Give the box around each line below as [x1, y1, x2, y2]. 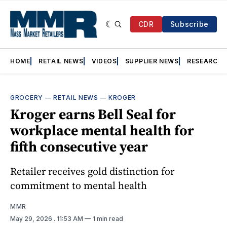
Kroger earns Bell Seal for [10, 104, 176, 124]
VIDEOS [91, 57, 117, 65]
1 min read [93, 215, 123, 223]
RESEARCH [186, 57, 223, 65]
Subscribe [170, 20, 209, 29]
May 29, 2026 [10, 215, 54, 223]
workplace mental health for [10, 121, 194, 140]
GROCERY [10, 94, 43, 102]
